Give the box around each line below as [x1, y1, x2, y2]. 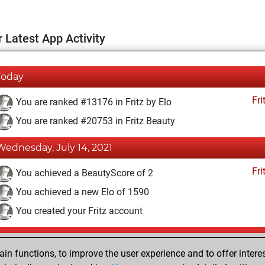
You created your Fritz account [14, 205, 143, 217]
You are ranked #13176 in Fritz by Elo [14, 96, 172, 108]
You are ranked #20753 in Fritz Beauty [14, 115, 175, 127]
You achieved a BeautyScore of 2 [14, 167, 153, 179]
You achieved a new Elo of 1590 [14, 186, 149, 198]
